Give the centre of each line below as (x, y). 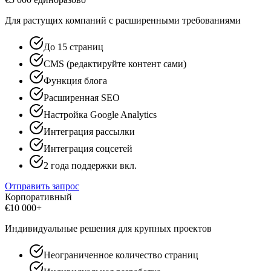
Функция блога (75, 80)
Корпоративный (38, 197)
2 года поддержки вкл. (90, 165)
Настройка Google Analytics (100, 114)
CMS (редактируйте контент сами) (115, 64)
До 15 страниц (73, 47)
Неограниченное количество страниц (121, 255)
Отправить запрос (42, 186)
